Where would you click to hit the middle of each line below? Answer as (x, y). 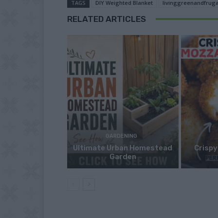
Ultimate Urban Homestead (123, 148)
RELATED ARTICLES (107, 19)
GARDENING (122, 136)
